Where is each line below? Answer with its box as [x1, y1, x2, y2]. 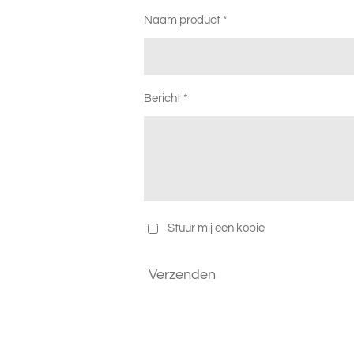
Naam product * [144, 13, 228, 26]
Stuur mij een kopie [167, 222, 265, 235]
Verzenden [149, 266, 216, 282]
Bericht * [144, 92, 188, 104]
